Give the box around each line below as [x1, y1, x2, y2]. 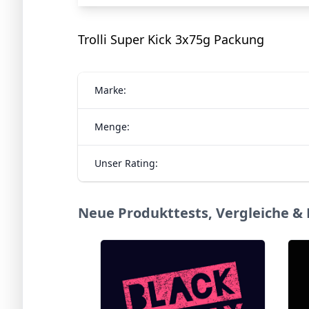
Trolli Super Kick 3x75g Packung [78, 30, 264, 48]
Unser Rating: [94, 156, 158, 170]
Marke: [94, 83, 126, 97]
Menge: [94, 119, 130, 133]
